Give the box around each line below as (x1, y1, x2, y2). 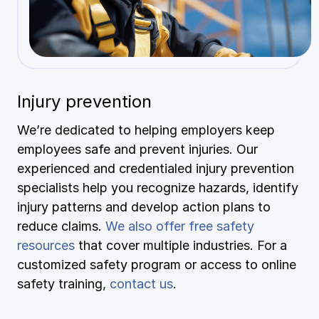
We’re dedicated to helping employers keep (17, 122, 275, 138)
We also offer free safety (105, 219, 254, 234)
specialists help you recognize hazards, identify (17, 180, 298, 196)
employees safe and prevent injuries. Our (17, 142, 258, 157)
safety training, (17, 276, 110, 292)
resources (17, 238, 75, 253)
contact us (110, 276, 173, 292)
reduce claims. (17, 219, 105, 234)
